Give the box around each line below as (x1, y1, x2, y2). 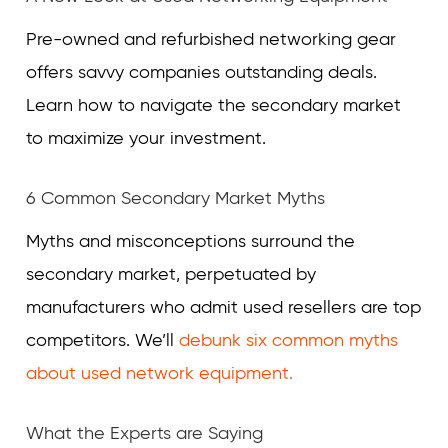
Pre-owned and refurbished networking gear (26, 28, 396, 50)
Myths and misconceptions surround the (26, 230, 355, 252)
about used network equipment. (26, 362, 293, 384)
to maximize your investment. (26, 127, 266, 149)
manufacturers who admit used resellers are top (26, 296, 421, 318)
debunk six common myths (179, 329, 398, 351)
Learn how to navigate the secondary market (26, 94, 401, 116)
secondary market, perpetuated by (26, 263, 316, 285)
